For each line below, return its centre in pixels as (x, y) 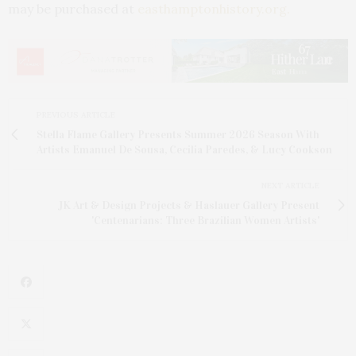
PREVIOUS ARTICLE (76, 115)
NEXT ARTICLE (290, 186)
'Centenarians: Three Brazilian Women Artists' (205, 221)
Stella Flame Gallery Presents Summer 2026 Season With (178, 135)
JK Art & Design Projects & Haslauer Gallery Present (189, 206)
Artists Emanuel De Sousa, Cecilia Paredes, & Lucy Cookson (184, 150)
